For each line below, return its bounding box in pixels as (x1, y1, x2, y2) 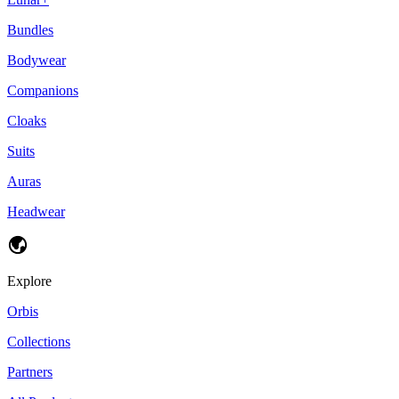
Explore (7, 273, 52, 289)
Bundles (7, 21, 53, 37)
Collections (7, 333, 70, 349)
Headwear (7, 203, 65, 219)
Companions (7, 82, 78, 98)
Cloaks (7, 112, 46, 128)
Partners (7, 363, 53, 379)
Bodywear (7, 52, 66, 68)
